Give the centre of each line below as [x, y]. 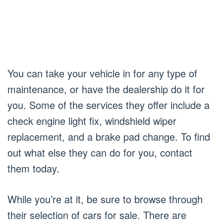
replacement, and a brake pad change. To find [109, 137]
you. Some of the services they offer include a [109, 105]
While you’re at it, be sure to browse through [105, 199]
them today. [33, 168]
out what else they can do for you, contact [100, 153]
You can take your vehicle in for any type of [102, 73]
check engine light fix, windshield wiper [92, 121]
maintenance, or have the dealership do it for [106, 89]
